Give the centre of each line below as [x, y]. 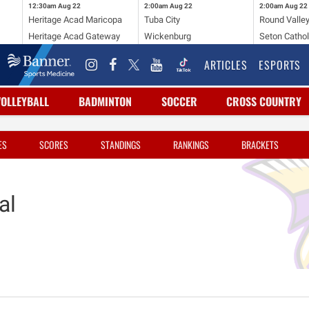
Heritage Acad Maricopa [75, 19]
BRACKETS [260, 144]
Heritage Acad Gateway [74, 36]
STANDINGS [121, 144]
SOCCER [179, 101]
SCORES [54, 144]
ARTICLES [226, 65]
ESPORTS [280, 65]
